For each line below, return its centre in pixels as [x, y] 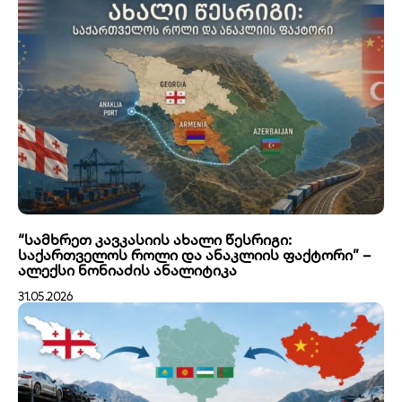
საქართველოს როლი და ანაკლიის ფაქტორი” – [194, 254]
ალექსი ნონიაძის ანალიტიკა [127, 270]
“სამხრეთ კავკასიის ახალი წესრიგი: [155, 239]
